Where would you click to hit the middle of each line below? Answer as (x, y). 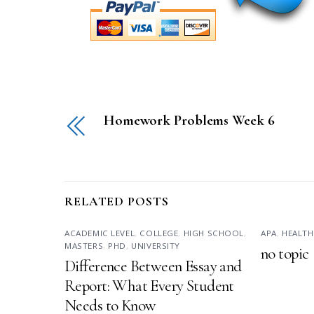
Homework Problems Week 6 (189, 120)
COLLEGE (159, 233)
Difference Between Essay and (153, 266)
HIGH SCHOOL (214, 233)
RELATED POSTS (117, 201)
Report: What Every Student (149, 286)
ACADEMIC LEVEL (100, 233)
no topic (285, 253)
